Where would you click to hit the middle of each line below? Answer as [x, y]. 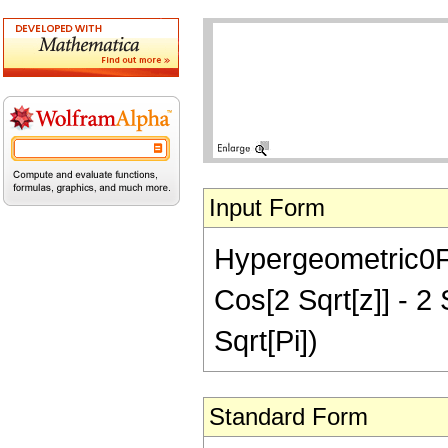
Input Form [267, 207]
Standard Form [288, 416]
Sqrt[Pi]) [266, 340]
